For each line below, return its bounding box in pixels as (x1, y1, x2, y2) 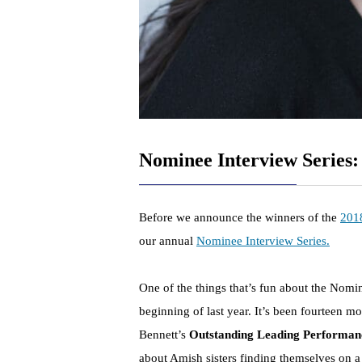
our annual (139, 234, 196, 248)
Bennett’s (139, 328, 189, 342)
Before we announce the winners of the (139, 211, 340, 225)
